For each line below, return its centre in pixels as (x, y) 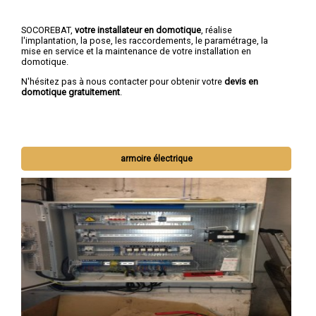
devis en (241, 81)
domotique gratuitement (71, 92)
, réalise (217, 30)
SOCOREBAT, (48, 30)
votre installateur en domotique (138, 30)
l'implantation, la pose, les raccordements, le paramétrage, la (145, 40)
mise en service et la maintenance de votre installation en (136, 51)
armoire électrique (156, 159)
